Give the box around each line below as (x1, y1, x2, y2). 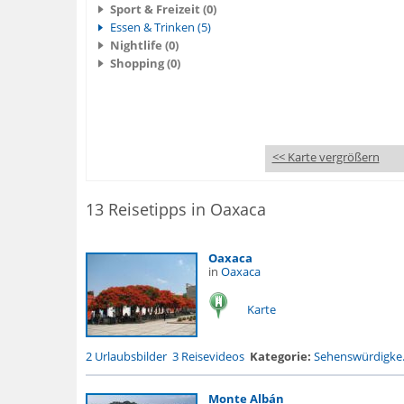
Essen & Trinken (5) (109, 19, 211, 35)
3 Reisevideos (171, 348, 244, 364)
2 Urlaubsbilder (85, 348, 167, 364)
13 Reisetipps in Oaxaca (85, 198, 266, 220)
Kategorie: (249, 348, 311, 364)
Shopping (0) (109, 55, 180, 71)
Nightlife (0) (109, 37, 179, 53)
